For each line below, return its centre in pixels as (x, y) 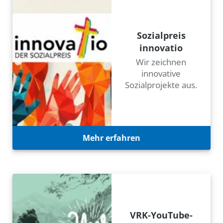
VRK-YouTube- (161, 215)
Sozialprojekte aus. (161, 85)
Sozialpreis (161, 35)
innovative (161, 73)
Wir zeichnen (161, 62)
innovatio (161, 48)
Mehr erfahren (111, 138)
